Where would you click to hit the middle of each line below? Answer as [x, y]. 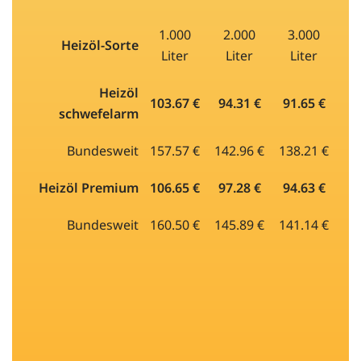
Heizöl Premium [89, 187]
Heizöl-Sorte [100, 45]
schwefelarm [99, 113]
